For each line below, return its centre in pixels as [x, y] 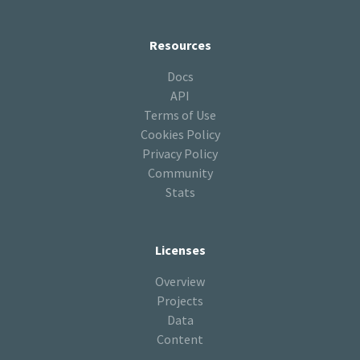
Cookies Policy [180, 135]
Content [180, 340]
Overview [180, 282]
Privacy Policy [180, 154]
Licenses [180, 250]
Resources [180, 45]
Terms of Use [180, 115]
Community [180, 173]
